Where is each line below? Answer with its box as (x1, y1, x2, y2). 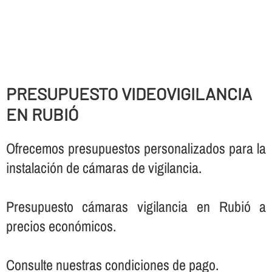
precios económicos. (5, 216, 116, 236)
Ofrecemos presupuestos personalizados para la (5, 138, 267, 158)
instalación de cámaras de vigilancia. (5, 158, 202, 178)
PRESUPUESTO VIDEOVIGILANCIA (5, 83, 252, 104)
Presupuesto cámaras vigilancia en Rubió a (5, 197, 267, 217)
